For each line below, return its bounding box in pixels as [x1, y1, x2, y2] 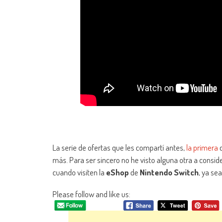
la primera [186, 142, 218, 153]
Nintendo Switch [140, 167, 199, 178]
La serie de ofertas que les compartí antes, [53, 142, 186, 153]
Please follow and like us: [53, 189, 130, 200]
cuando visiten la [53, 167, 106, 178]
